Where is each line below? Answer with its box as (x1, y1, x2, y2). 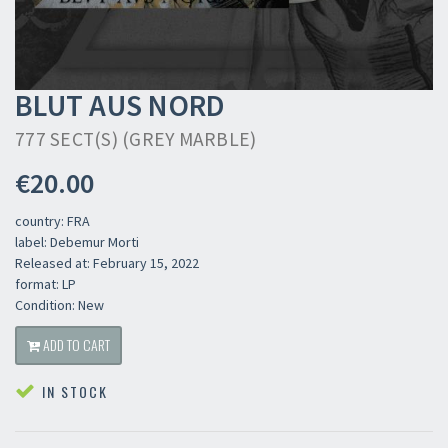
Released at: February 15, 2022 (15, 254, 199, 272)
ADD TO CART (40, 334, 110, 355)
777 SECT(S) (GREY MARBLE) (15, 127, 257, 151)
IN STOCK (37, 381, 108, 402)
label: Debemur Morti (15, 233, 139, 251)
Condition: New (15, 296, 104, 314)
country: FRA (15, 212, 90, 230)
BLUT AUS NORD (15, 86, 225, 124)
